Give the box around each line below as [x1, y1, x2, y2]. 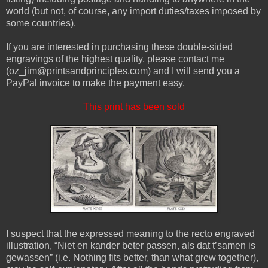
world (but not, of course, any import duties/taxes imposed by [6, 5, 261, 16]
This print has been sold [83, 101, 185, 112]
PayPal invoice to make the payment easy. [6, 77, 185, 88]
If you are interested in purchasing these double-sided [6, 41, 233, 52]
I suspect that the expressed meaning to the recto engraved [6, 228, 255, 239]
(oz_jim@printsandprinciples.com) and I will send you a [6, 65, 240, 76]
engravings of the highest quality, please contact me [6, 53, 224, 64]
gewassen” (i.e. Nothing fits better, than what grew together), [6, 252, 258, 263]
